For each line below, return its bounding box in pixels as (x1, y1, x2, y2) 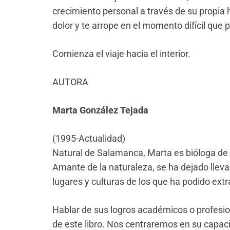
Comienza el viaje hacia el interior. (52, 48, 190, 60)
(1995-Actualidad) (52, 133, 125, 144)
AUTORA (52, 76, 88, 88)
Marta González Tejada (52, 105, 148, 116)
